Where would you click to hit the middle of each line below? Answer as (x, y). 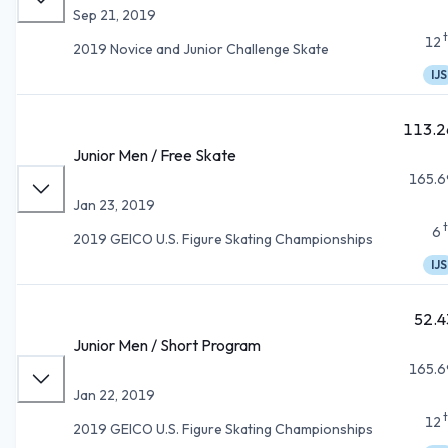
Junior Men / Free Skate (154, 154)
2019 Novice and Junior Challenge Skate (201, 48)
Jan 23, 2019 (114, 204)
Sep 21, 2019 (114, 14)
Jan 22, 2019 (114, 394)
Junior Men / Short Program (167, 344)
